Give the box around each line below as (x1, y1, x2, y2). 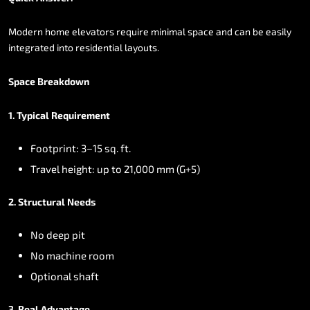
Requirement (51, 109, 110, 121)
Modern (8, 25, 43, 37)
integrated (8, 41, 55, 53)
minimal (151, 25, 185, 37)
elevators (72, 25, 114, 37)
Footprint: (30, 141, 79, 154)
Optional (30, 269, 71, 282)
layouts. (125, 41, 159, 53)
